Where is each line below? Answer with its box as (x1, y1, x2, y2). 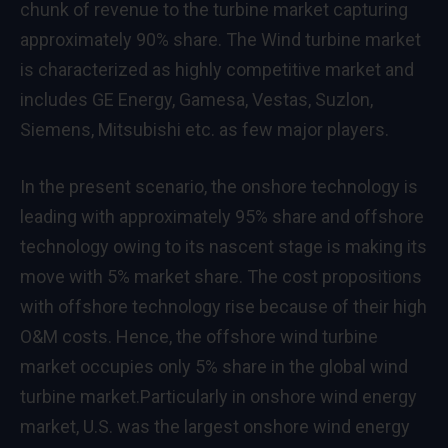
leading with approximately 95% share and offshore (20, 206, 424, 228)
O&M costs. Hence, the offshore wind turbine (20, 326, 378, 348)
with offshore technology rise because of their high (20, 296, 427, 318)
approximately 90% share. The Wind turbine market (20, 28, 421, 50)
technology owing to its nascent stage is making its (20, 236, 427, 258)
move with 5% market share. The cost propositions (20, 266, 422, 288)
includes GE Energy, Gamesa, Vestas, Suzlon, (20, 88, 373, 110)
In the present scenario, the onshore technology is (20, 176, 418, 198)
